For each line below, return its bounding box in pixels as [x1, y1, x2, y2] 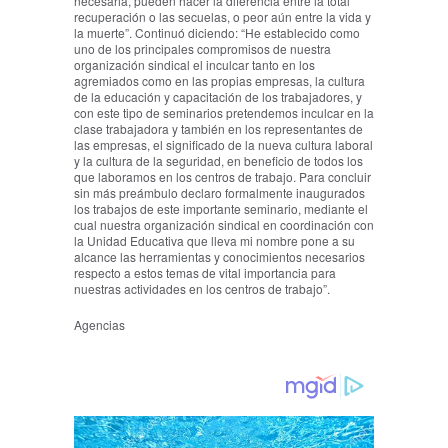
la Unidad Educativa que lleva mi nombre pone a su [74, 232, 355, 250]
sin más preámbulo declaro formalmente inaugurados [74, 184, 365, 202]
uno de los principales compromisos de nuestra [74, 40, 331, 58]
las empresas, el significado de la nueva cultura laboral [74, 136, 373, 154]
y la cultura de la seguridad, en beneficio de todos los [74, 152, 363, 170]
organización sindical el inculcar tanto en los [74, 56, 315, 74]
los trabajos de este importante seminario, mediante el [74, 200, 368, 218]
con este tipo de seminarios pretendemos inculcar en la [74, 104, 374, 122]
